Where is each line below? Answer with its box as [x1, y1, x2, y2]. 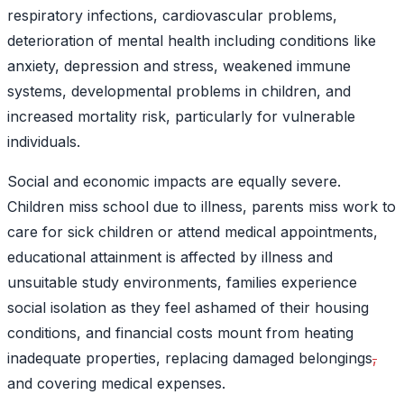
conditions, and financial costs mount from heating [7, 323, 353, 342]
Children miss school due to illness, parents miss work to [7, 197, 396, 216]
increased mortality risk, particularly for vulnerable [7, 106, 355, 125]
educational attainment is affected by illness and [7, 247, 333, 266]
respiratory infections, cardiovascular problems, [7, 5, 337, 24]
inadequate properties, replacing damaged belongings [7, 348, 372, 367]
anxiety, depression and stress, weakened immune [7, 56, 351, 75]
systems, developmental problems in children [7, 81, 317, 100]
